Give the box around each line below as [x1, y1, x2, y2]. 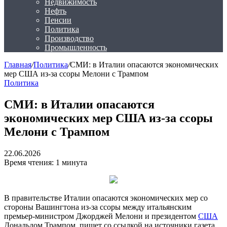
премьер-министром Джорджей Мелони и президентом [4, 211, 198, 220]
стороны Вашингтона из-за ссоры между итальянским [4, 202, 192, 211]
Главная [4, 60, 31, 69]
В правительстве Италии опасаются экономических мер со [4, 193, 208, 202]
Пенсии [45, 16, 71, 24]
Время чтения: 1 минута [4, 158, 87, 167]
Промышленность [45, 43, 107, 52]
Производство [45, 34, 94, 43]
